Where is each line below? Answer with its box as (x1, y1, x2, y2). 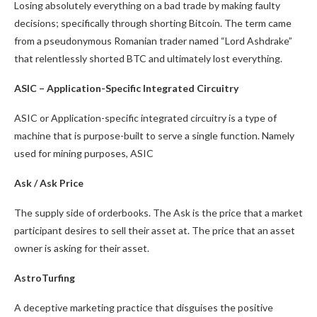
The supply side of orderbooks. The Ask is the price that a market (14, 207, 303, 219)
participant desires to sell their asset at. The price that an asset (14, 224, 295, 236)
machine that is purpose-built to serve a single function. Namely (14, 129, 294, 142)
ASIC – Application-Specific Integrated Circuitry (14, 82, 238, 94)
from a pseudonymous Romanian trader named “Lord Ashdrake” (14, 35, 292, 47)
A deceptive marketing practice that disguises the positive (14, 301, 273, 313)
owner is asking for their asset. (14, 242, 149, 254)
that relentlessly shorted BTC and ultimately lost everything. (14, 52, 282, 64)
